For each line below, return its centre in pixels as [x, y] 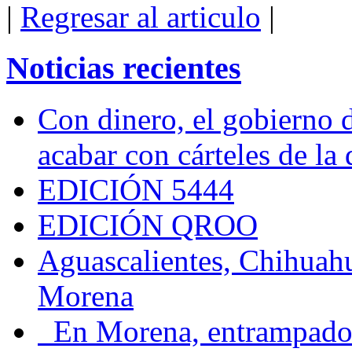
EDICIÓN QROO [148, 225]
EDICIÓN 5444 [136, 189]
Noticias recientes [124, 68]
